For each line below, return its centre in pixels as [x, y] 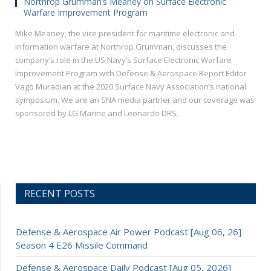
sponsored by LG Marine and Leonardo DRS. [97, 113]
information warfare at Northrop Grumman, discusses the [121, 47]
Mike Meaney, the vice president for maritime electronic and [125, 34]
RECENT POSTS [60, 194]
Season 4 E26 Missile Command [82, 245]
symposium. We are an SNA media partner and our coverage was [135, 100]
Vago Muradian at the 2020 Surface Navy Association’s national [131, 87]
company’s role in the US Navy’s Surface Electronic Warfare [123, 60]
